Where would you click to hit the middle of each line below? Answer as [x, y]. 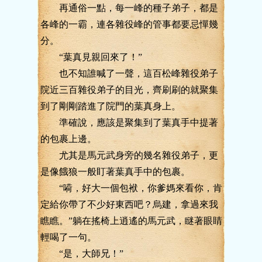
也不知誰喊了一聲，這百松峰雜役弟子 [129, 73]
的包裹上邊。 [68, 139]
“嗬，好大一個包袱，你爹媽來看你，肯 [131, 188]
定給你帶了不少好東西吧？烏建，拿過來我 [129, 204]
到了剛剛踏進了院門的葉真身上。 [111, 106]
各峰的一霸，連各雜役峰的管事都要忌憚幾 [129, 24]
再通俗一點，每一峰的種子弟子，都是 [129, 8]
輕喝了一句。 [68, 237]
